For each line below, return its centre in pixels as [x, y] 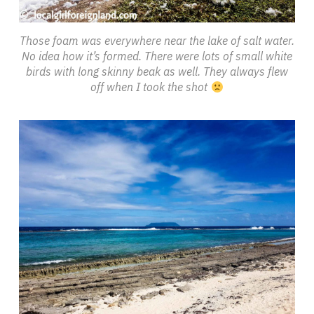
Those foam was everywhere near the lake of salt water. [157, 41]
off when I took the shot [151, 87]
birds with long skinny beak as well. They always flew [157, 72]
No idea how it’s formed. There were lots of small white [157, 56]
